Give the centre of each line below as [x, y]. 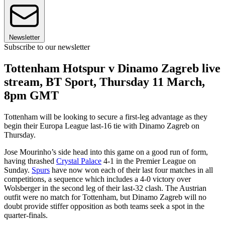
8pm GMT [31, 95]
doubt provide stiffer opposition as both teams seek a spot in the [104, 206]
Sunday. [18, 170]
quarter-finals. [26, 215]
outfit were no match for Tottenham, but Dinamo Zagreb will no [105, 197]
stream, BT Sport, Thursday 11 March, [104, 82]
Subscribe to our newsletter [47, 47]
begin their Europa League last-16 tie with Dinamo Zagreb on [102, 126]
